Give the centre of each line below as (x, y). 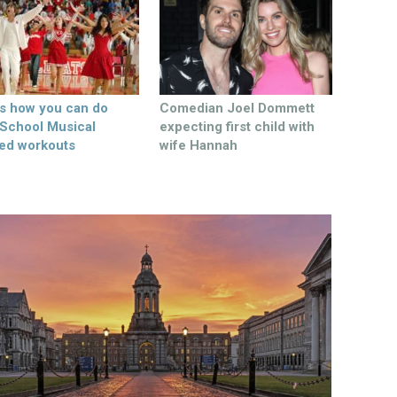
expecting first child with (237, 127)
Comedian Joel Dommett (237, 109)
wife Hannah (198, 146)
